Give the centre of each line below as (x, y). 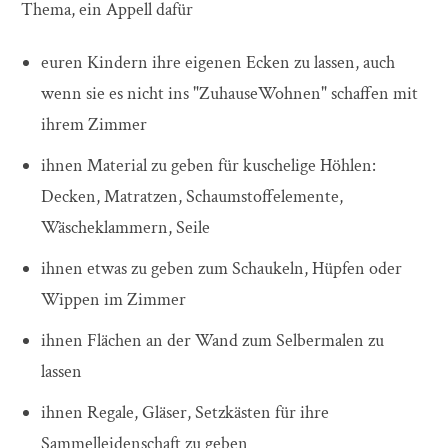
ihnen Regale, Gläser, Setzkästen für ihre (185, 413)
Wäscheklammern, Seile (125, 228)
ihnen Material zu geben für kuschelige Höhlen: (208, 166)
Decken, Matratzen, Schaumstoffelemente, (192, 197)
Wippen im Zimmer (113, 300)
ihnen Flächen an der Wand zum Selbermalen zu (212, 341)
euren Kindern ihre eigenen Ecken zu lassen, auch (218, 63)
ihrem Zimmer (94, 125)
